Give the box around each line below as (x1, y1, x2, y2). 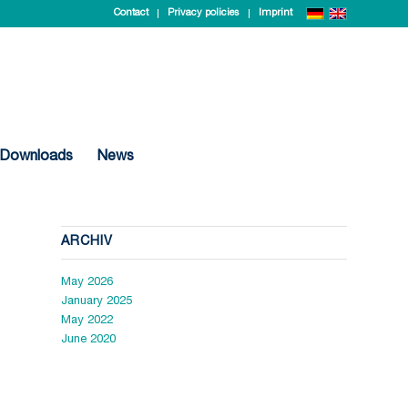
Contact (114, 8, 148, 18)
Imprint (259, 8, 292, 18)
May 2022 (61, 315, 113, 327)
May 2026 (61, 277, 113, 289)
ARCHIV (61, 236, 113, 249)
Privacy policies (168, 8, 240, 18)
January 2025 (61, 296, 132, 308)
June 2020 (61, 334, 116, 346)
